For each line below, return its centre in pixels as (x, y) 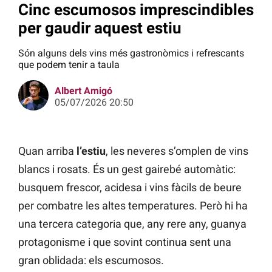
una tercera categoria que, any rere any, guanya (132, 224)
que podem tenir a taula (69, 65)
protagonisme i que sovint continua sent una (125, 242)
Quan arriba (47, 151)
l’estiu (91, 151)
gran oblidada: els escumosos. (91, 260)
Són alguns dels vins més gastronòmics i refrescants (131, 53)
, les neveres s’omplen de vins (177, 151)
